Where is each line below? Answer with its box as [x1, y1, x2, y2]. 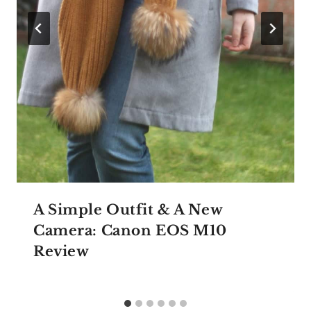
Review [33, 242, 90, 260]
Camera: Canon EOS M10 [33, 221, 227, 239]
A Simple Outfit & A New [33, 201, 223, 218]
